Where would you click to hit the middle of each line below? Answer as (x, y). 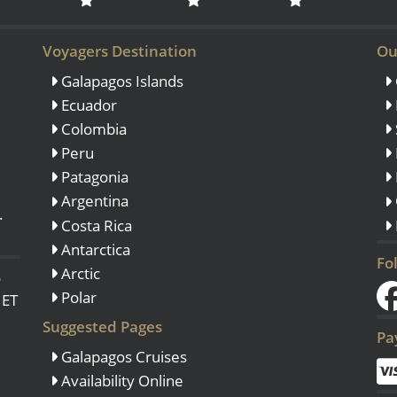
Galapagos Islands (121, 81)
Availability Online (121, 381)
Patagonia (93, 177)
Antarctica (94, 249)
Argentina (93, 201)
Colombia (93, 129)
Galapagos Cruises (123, 356)
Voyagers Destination (120, 51)
